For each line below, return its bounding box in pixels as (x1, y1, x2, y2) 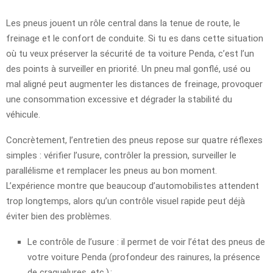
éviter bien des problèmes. (6, 210, 112, 222)
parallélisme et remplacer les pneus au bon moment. (6, 165, 217, 176)
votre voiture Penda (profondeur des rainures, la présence (27, 251, 260, 263)
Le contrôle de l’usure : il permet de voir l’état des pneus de (27, 236, 265, 247)
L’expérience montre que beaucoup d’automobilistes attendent (6, 180, 259, 191)
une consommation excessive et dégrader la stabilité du (6, 93, 232, 105)
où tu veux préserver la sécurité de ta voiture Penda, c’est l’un (6, 48, 254, 59)
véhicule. (6, 108, 40, 120)
